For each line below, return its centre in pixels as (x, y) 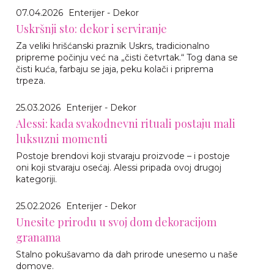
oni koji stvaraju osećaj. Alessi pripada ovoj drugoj (119, 168)
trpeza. (31, 81)
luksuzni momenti (62, 139)
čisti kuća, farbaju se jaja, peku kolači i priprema (115, 69)
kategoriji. (36, 179)
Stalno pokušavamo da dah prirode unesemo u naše (127, 254)
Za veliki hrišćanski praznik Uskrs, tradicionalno (113, 46)
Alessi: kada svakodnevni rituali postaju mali (126, 124)
